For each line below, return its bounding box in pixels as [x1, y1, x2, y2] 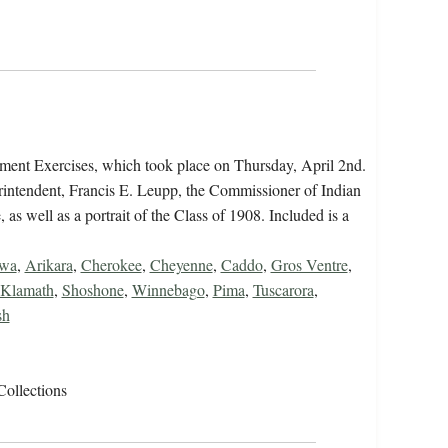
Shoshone [61, 279, 124, 301]
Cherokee [80, 254, 142, 276]
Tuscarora [252, 279, 314, 301]
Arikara [24, 254, 73, 276]
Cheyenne [149, 254, 213, 276]
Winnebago [131, 279, 205, 301]
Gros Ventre [270, 254, 348, 276]
